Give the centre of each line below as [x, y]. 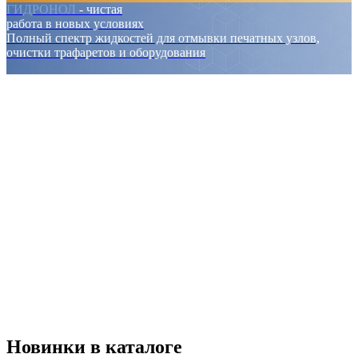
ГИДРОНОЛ [41, 10]
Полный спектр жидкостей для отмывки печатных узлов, [163, 38]
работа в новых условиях [75, 24]
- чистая [101, 10]
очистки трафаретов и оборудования [106, 53]
